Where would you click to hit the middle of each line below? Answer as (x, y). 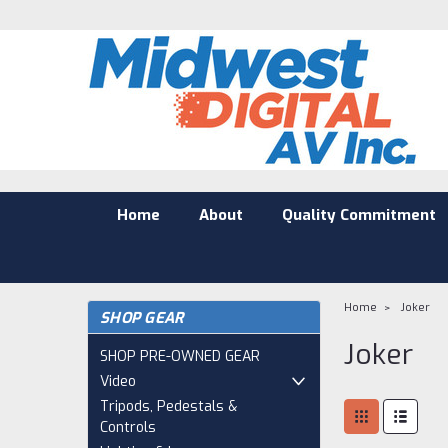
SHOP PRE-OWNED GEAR (180, 356)
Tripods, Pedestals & (168, 406)
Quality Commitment (358, 215)
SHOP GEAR (142, 318)
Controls (128, 427)
